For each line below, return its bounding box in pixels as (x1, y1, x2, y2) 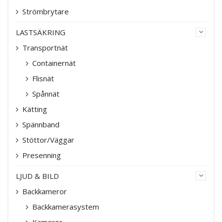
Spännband (22, 119, 59, 129)
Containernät (32, 57, 76, 68)
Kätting (22, 104, 47, 114)
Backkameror (22, 186, 67, 196)
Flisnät (32, 73, 54, 83)
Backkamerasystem (32, 201, 99, 212)
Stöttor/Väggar (22, 134, 74, 145)
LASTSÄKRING (16, 27, 65, 37)
